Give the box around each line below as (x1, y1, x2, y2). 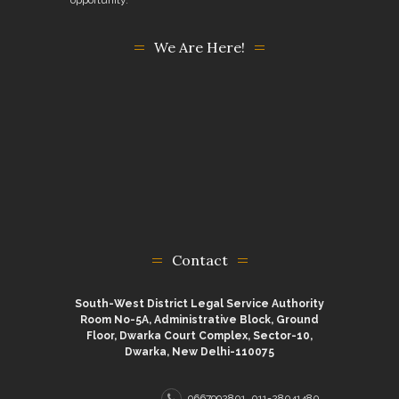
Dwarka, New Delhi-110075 (125, 345, 274, 358)
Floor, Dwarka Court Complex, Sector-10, (86, 329, 313, 342)
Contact (171, 250, 228, 269)
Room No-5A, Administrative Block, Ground (80, 313, 319, 326)
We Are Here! (154, 37, 245, 56)
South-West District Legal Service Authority (75, 297, 324, 310)
